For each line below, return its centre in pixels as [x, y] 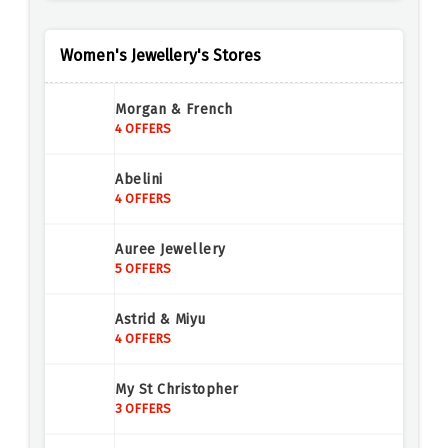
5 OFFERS [143, 269]
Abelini [139, 180]
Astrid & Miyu [160, 320]
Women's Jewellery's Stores [160, 56]
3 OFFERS [143, 409]
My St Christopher [177, 390]
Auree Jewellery [170, 250]
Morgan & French [174, 110]
